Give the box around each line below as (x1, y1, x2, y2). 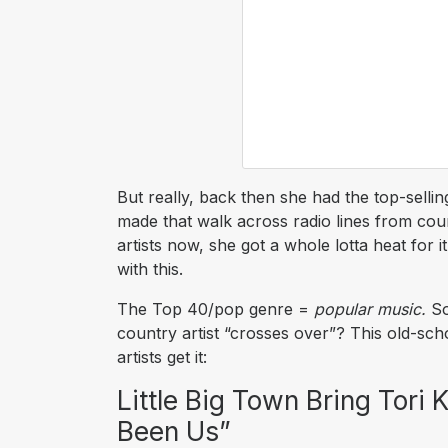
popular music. (314, 299, 426, 320)
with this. (117, 259, 183, 280)
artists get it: (117, 347, 207, 368)
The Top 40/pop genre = (117, 299, 314, 320)
